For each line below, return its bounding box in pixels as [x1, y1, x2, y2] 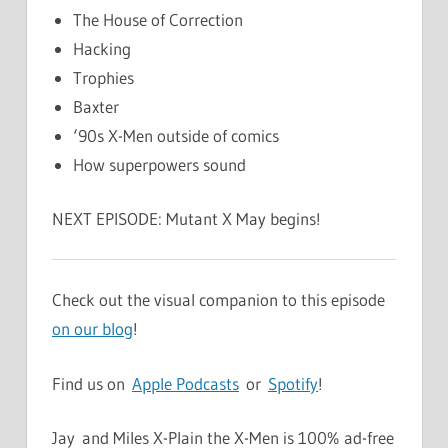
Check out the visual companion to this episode [52, 289, 385, 310]
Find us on [52, 372, 132, 394]
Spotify [268, 372, 318, 394]
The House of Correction [73, 8, 244, 30]
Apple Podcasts [132, 372, 239, 394]
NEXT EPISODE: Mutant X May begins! [52, 208, 321, 229]
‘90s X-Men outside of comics [73, 124, 280, 146]
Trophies [73, 66, 135, 88]
